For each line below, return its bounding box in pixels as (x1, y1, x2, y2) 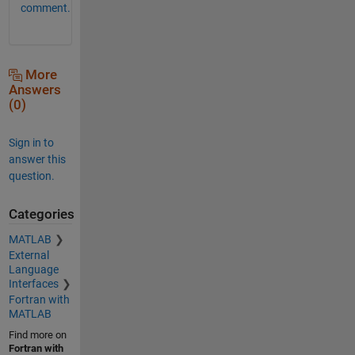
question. (8, 169, 55, 182)
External (8, 249, 49, 262)
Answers (8, 82, 61, 97)
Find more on (8, 329, 67, 342)
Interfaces (8, 277, 59, 291)
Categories (8, 206, 74, 222)
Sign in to (8, 136, 54, 149)
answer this (8, 152, 66, 166)
